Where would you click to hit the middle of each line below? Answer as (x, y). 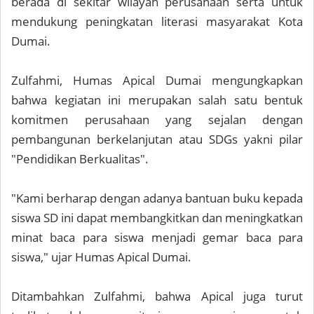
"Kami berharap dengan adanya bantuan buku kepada (157, 198)
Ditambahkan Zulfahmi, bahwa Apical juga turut (157, 296)
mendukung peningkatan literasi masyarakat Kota (157, 22)
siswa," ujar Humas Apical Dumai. (101, 257)
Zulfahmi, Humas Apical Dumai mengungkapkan (157, 81)
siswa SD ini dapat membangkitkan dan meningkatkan (157, 218)
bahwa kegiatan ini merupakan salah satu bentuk (157, 100)
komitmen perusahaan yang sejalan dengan (157, 120)
